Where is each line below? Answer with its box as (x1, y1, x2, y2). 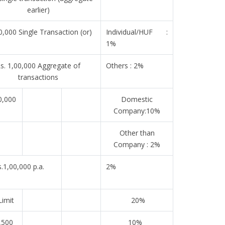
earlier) (27, 5, 50, 15)
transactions (18, 72, 58, 82)
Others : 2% (106, 61, 146, 70)
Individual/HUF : (106, 27, 168, 37)
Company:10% (114, 106, 160, 116)
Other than (119, 128, 155, 138)
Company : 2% (114, 140, 160, 149)
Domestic (121, 94, 153, 104)
